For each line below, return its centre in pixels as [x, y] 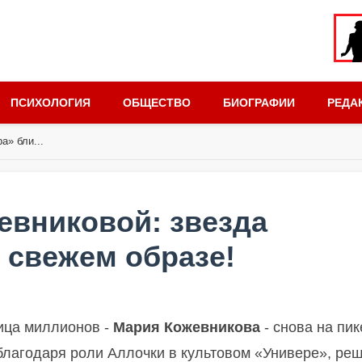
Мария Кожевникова [187, 327]
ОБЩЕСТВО [157, 103]
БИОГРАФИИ [259, 103]
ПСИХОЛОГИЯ [51, 103]
